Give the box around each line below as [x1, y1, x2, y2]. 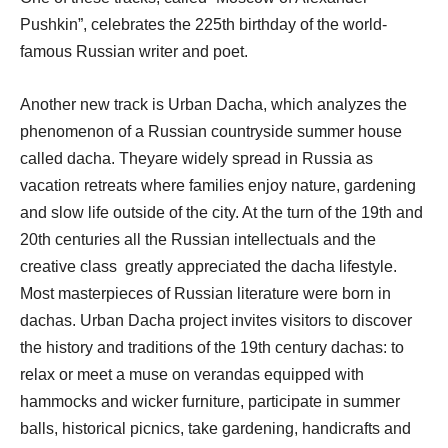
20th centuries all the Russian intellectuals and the [20, 231, 376, 249]
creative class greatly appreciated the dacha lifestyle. [20, 258, 397, 276]
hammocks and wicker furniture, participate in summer [20, 393, 400, 411]
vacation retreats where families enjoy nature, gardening [20, 177, 416, 195]
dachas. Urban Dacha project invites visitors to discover [20, 312, 412, 330]
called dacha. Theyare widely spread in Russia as [20, 150, 373, 168]
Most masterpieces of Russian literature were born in [20, 285, 391, 303]
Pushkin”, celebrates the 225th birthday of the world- [20, 16, 387, 34]
